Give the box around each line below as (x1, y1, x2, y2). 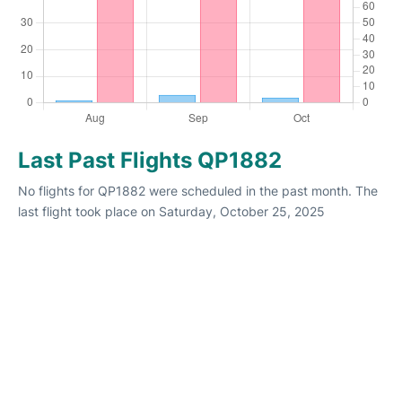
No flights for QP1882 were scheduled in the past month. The (18, 183, 378, 199)
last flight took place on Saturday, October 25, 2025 (18, 204, 325, 220)
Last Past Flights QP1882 (18, 147, 282, 174)
